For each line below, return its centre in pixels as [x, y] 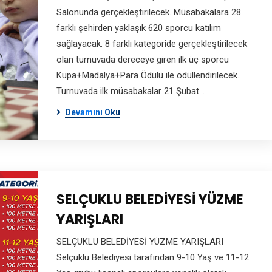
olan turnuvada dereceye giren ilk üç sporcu [142, 59]
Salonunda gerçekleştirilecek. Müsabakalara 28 [148, 12]
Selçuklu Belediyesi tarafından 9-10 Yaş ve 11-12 [152, 257]
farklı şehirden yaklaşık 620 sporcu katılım [138, 28]
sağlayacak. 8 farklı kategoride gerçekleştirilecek [151, 44]
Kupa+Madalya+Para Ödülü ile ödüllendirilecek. [148, 75]
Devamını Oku [92, 112]
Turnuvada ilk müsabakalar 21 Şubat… [130, 91]
